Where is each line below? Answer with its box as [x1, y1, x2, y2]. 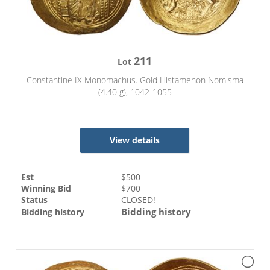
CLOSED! [121, 193, 156, 206]
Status [21, 193, 48, 206]
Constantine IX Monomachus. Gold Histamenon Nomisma [26, 74, 243, 86]
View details [110, 134, 160, 146]
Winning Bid [21, 183, 72, 195]
